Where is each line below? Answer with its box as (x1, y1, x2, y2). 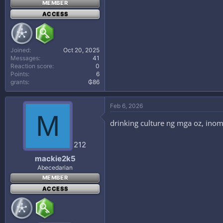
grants (10, 78, 28, 86)
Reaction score (10, 62, 52, 70)
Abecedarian (37, 164, 73, 171)
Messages (10, 54, 39, 62)
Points (10, 70, 28, 78)
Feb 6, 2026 (110, 102, 143, 110)
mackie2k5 (34, 154, 76, 163)
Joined (10, 46, 29, 54)
